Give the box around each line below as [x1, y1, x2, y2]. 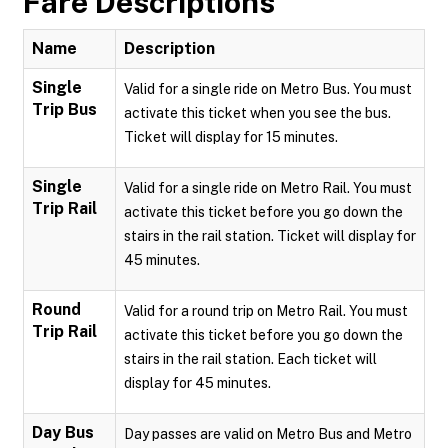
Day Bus [32, 423, 94, 442]
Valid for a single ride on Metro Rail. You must [124, 180, 412, 196]
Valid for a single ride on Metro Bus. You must [124, 81, 412, 97]
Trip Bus [32, 100, 97, 119]
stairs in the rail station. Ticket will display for [124, 228, 416, 244]
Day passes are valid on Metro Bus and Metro [124, 426, 412, 442]
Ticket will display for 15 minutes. [124, 129, 338, 145]
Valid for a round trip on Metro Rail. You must [124, 303, 408, 319]
